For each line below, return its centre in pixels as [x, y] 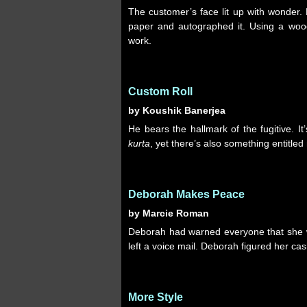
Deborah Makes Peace [186, 194]
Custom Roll [160, 91]
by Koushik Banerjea [177, 110]
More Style [156, 297]
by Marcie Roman [169, 213]
